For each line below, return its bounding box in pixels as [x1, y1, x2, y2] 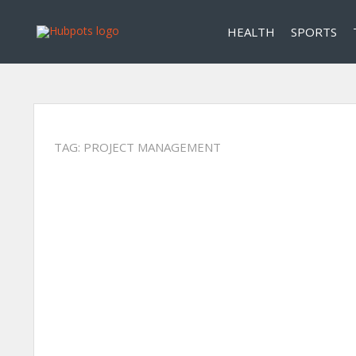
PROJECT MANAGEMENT [83, 139, 221, 155]
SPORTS [291, 24, 337, 40]
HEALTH [227, 24, 275, 40]
